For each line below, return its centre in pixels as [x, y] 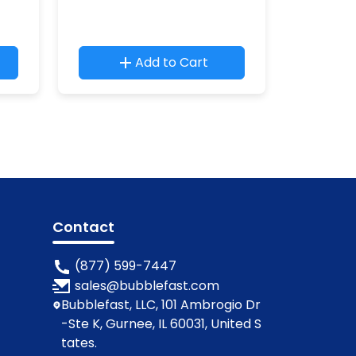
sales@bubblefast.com [147, 285]
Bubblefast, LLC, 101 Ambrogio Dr [161, 305]
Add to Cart [171, 62]
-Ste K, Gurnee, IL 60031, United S [162, 324]
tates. [79, 343]
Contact [84, 227]
